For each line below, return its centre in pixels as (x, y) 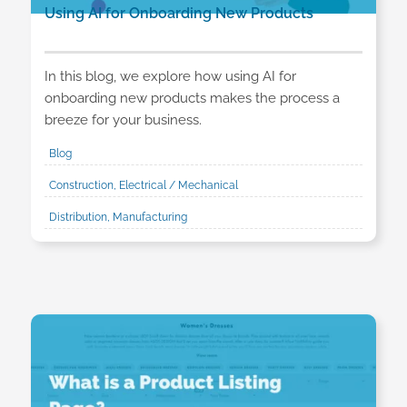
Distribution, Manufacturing (118, 217)
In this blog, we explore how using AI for (170, 76)
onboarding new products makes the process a (192, 98)
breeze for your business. (123, 119)
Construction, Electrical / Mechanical (143, 185)
